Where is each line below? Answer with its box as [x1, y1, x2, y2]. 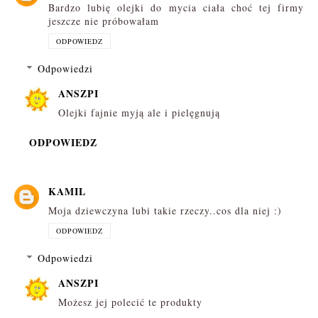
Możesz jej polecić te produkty [58, 295, 202, 309]
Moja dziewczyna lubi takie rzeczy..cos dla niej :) [48, 203, 282, 217]
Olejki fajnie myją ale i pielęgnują [58, 106, 220, 120]
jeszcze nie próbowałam [48, 14, 159, 28]
